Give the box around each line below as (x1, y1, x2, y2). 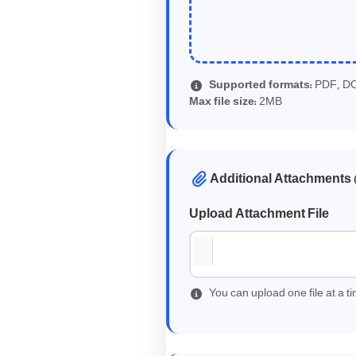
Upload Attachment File (189, 207, 329, 221)
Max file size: (189, 95, 257, 107)
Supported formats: (208, 79, 312, 91)
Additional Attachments (210, 172, 354, 186)
